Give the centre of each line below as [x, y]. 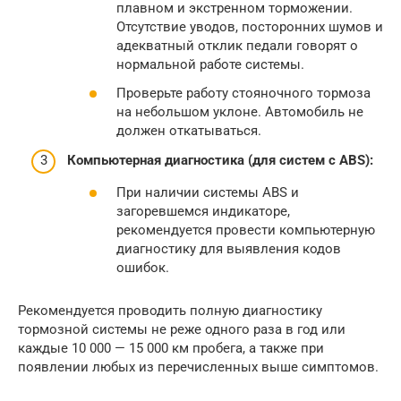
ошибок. [143, 267]
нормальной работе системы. [210, 65]
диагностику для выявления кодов [229, 248]
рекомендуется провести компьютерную [246, 230]
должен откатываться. [189, 130]
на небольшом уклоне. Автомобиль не [240, 111]
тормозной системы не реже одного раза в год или [182, 329]
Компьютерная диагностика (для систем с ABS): [220, 161]
